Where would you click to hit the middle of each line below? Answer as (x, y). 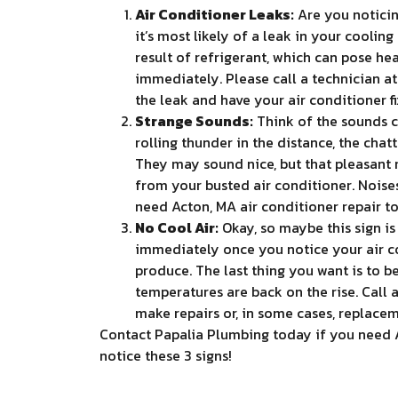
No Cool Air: (177, 228)
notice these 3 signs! (166, 356)
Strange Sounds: (194, 121)
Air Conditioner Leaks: (215, 15)
